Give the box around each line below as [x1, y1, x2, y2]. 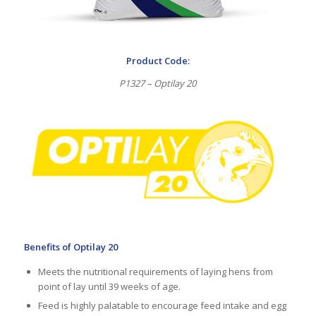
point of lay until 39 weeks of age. [37, 280, 181, 293]
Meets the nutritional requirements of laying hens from [37, 265, 273, 279]
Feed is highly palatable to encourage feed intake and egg [37, 299, 286, 312]
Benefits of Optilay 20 [23, 240, 118, 253]
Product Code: [126, 54, 190, 67]
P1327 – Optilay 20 [119, 76, 197, 90]
